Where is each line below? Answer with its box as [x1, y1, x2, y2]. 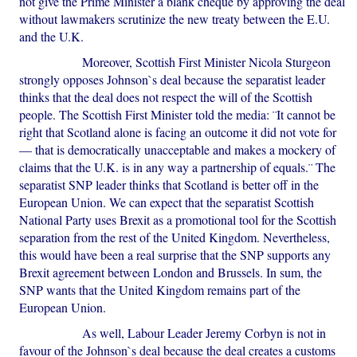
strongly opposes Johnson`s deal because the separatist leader [19, 71, 326, 88]
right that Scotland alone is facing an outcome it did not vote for [19, 124, 337, 141]
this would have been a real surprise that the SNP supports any [19, 246, 331, 264]
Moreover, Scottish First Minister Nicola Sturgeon [19, 53, 331, 71]
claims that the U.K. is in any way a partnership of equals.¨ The [19, 159, 336, 176]
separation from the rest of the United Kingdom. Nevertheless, [19, 229, 331, 246]
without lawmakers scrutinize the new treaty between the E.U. [19, 10, 331, 28]
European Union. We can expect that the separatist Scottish [19, 194, 315, 211]
